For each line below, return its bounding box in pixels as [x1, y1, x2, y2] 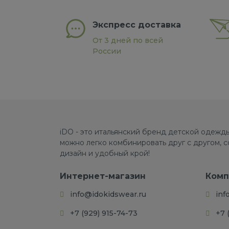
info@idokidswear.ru [70, 190, 146, 199]
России [92, 47, 121, 56]
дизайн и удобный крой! [60, 149, 152, 158]
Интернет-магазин [60, 171, 146, 181]
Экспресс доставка [92, 20, 181, 30]
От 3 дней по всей [92, 36, 163, 45]
